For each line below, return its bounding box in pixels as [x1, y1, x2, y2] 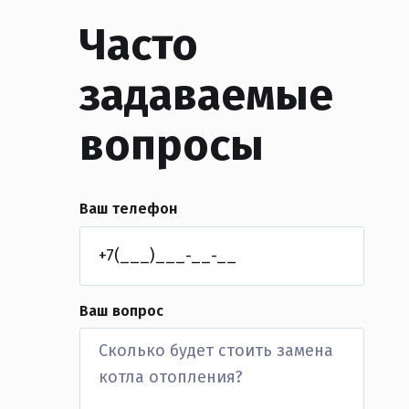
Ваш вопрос [79, 301, 163, 320]
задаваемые [79, 68, 333, 122]
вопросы [79, 119, 264, 173]
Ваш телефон [79, 200, 178, 218]
